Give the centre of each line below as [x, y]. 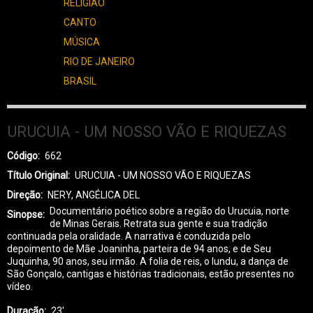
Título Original [37, 175]
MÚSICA [82, 42]
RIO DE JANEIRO [99, 61]
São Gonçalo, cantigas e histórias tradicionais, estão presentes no [151, 274]
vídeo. [20, 286]
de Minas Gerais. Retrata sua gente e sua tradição [159, 223]
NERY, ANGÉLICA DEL [94, 195]
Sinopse [25, 214]
